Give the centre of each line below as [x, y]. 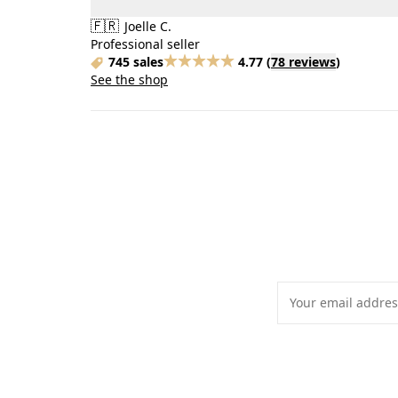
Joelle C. [146, 26]
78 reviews [303, 62]
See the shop [129, 80]
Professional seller [145, 44]
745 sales [136, 62]
